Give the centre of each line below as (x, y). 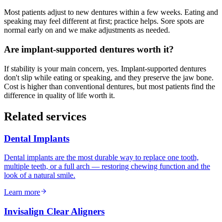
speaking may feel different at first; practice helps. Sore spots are (104, 21)
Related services (45, 116)
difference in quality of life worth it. (59, 95)
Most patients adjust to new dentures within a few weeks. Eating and (111, 12)
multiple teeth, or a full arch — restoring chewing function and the (107, 166)
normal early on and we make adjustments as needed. (87, 30)
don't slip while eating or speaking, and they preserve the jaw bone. (109, 77)
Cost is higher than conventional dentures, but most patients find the (110, 86)
